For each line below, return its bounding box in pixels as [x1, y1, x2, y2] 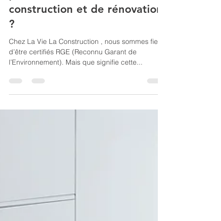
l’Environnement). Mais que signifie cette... [9, 77, 143, 86]
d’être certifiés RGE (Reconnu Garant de [9, 67, 137, 76]
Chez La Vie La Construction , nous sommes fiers [9, 57, 164, 66]
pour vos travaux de [9, 7, 112, 21]
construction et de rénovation [9, 22, 163, 36]
